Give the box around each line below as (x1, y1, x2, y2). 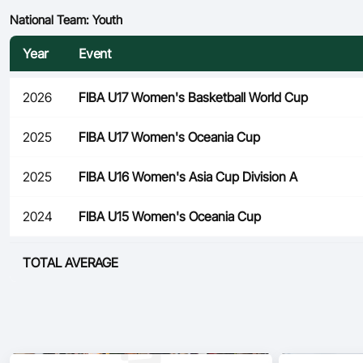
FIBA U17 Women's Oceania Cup (79, 129, 260, 146)
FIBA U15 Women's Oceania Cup (79, 208, 261, 225)
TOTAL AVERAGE (23, 254, 118, 271)
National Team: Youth (10, 12, 122, 28)
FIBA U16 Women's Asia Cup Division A (79, 169, 297, 186)
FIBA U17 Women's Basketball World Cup (79, 89, 308, 106)
